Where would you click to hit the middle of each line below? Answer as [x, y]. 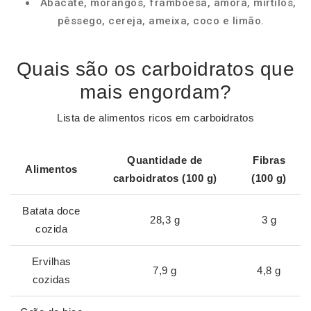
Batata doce [51, 211]
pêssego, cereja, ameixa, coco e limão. [161, 21]
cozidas [51, 279]
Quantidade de [165, 160]
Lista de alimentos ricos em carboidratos [155, 118]
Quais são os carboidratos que [155, 69]
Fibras [269, 160]
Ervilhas [51, 261]
